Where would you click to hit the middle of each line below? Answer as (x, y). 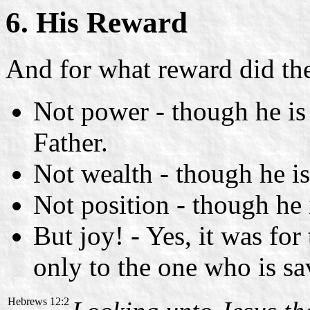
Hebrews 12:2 (38, 301)
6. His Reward (97, 22)
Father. (71, 142)
